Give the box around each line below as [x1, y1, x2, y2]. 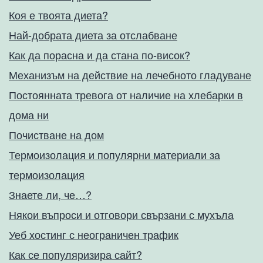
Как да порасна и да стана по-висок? [9, 47, 190, 63]
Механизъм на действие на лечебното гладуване [9, 67, 251, 83]
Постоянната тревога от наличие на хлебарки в [9, 87, 243, 103]
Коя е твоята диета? [9, 7, 108, 23]
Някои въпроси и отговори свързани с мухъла [9, 207, 234, 222]
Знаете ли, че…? [9, 187, 92, 203]
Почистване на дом [9, 127, 104, 143]
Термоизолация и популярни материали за [9, 147, 220, 163]
